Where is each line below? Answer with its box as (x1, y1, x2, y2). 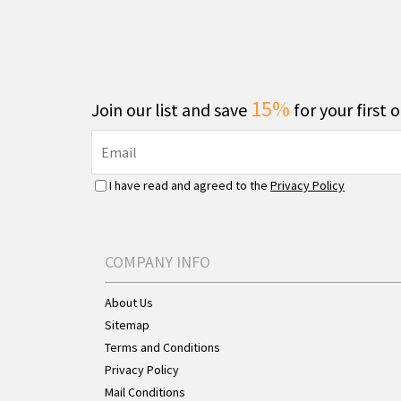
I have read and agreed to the (109, 177, 270, 193)
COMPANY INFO (105, 252, 210, 272)
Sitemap (105, 317, 149, 333)
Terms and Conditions (105, 339, 220, 355)
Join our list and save (91, 98, 251, 121)
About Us (105, 294, 153, 311)
